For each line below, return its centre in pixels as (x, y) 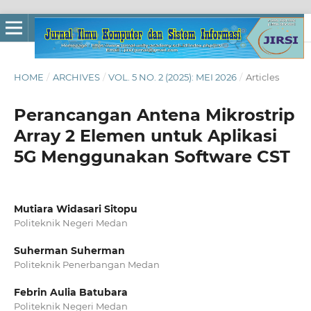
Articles (262, 77)
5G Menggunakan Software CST (152, 156)
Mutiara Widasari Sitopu (75, 209)
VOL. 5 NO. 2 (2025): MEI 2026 (173, 77)
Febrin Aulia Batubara (70, 293)
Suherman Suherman (69, 251)
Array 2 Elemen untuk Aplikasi (145, 135)
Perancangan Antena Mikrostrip (154, 115)
